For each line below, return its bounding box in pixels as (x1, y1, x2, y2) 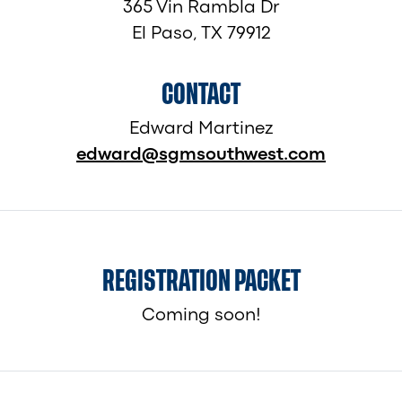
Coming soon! (141, 308, 261, 324)
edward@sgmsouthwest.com (76, 146, 326, 162)
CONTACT (162, 82, 240, 107)
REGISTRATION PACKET (101, 269, 301, 294)
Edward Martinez (129, 120, 273, 136)
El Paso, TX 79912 (131, 25, 271, 41)
